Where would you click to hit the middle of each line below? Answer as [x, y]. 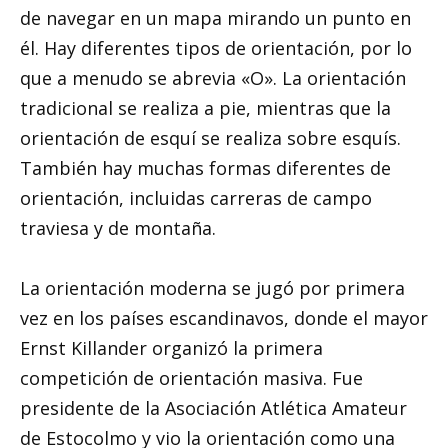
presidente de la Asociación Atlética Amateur [213, 408]
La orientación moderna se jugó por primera [212, 288]
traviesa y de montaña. [118, 227]
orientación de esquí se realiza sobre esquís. [210, 137]
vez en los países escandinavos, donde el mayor [224, 318]
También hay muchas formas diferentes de [205, 167]
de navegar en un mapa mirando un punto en [215, 17]
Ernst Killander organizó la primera [171, 348]
